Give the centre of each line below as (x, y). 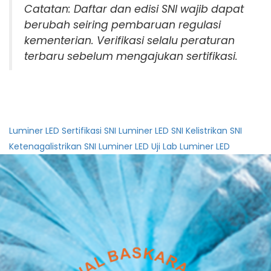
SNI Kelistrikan (199, 131)
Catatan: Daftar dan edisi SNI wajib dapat (134, 9)
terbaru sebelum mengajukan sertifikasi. (131, 57)
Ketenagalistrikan (45, 147)
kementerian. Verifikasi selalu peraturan (129, 41)
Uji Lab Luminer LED (191, 147)
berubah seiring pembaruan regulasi (122, 25)
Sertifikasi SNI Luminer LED (115, 131)
